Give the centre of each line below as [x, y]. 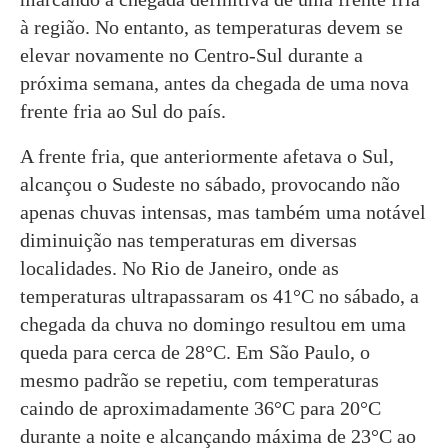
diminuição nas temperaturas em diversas [188, 239]
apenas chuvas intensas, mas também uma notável [223, 211]
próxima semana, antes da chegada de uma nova [214, 82]
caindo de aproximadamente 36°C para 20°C [200, 407]
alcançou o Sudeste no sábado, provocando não [210, 183]
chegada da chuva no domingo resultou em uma [213, 323]
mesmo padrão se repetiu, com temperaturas [199, 379]
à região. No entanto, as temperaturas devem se [211, 26]
